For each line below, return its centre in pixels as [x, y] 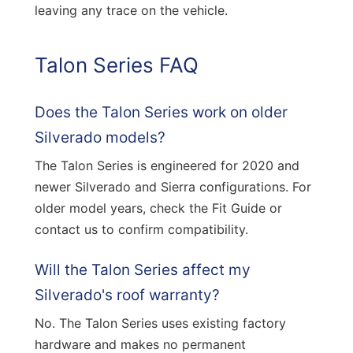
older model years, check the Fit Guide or [158, 208]
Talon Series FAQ [117, 65]
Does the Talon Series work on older [161, 112]
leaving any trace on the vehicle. [131, 10]
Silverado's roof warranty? [127, 295]
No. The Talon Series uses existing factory [160, 323]
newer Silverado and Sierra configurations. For [173, 186]
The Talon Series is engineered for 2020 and [167, 165]
